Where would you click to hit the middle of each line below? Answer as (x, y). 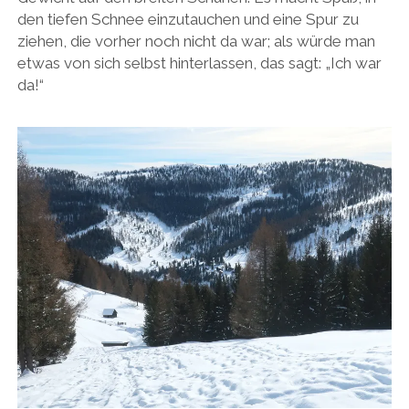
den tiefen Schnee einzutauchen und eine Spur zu (188, 20)
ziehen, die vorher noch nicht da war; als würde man (196, 42)
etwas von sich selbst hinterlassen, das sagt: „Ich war (199, 63)
